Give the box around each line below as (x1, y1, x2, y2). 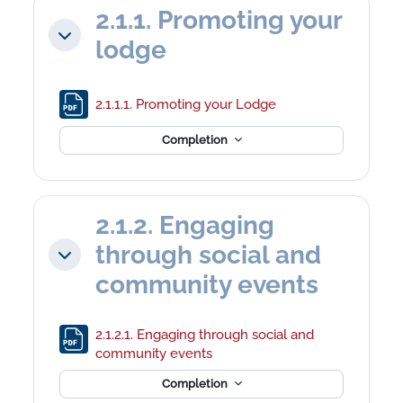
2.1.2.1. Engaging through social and (95, 326, 315, 342)
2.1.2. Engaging (95, 210, 275, 240)
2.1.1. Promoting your (95, 4, 343, 35)
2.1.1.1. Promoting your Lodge (95, 96, 281, 112)
